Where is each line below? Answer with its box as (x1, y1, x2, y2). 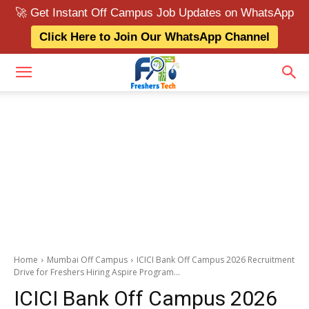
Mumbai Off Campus (47, 254, 128, 266)
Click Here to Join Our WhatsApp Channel (39, 30, 270, 43)
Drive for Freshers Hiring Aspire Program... (14, 266, 180, 278)
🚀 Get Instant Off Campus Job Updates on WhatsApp (15, 6, 294, 19)
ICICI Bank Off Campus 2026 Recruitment (137, 254, 295, 266)
